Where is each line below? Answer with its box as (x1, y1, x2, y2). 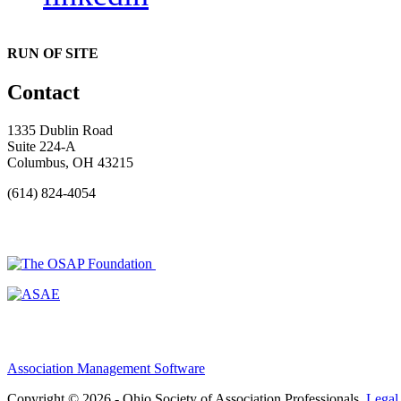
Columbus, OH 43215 (7, 155, 133, 170)
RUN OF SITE (7, 45, 98, 61)
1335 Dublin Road (7, 123, 113, 138)
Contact (7, 81, 80, 105)
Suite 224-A (7, 139, 76, 154)
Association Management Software (7, 360, 205, 376)
